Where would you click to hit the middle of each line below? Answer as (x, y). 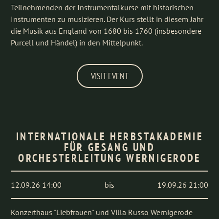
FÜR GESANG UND (109, 147)
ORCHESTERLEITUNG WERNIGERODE (109, 158)
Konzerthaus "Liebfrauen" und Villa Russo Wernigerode (102, 212)
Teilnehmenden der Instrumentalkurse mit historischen (102, 7)
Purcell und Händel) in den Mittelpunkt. (78, 43)
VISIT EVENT (109, 76)
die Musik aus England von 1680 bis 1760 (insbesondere (106, 31)
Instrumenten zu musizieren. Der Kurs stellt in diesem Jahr (107, 19)
